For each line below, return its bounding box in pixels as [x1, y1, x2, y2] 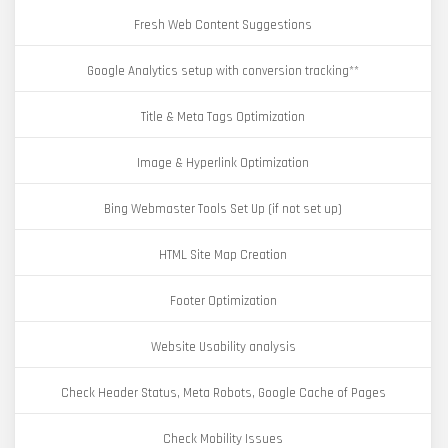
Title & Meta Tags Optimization [141, 109, 305, 125]
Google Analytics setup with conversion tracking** [87, 63, 359, 79]
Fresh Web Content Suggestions [134, 17, 312, 33]
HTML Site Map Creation [159, 247, 287, 263]
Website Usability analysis [150, 339, 296, 355]
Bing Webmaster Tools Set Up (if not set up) [104, 201, 342, 217]
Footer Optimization [169, 293, 277, 309]
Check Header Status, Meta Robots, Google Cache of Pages [60, 385, 386, 401]
